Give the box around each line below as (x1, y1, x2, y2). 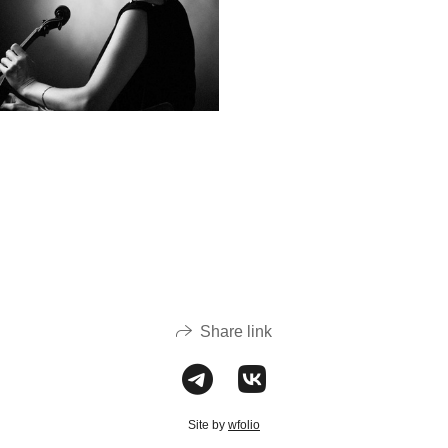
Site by (188, 418, 228, 432)
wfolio (228, 418, 260, 432)
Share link (200, 323, 272, 340)
